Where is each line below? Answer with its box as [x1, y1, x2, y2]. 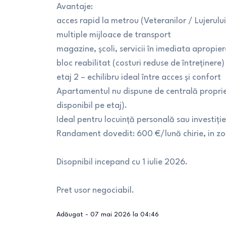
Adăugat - [56, 211, 90, 218]
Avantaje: [56, 3, 93, 11]
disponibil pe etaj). [56, 101, 127, 110]
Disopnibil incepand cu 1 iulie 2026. [56, 158, 188, 166]
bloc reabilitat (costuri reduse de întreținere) [56, 59, 224, 68]
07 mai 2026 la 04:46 [90, 211, 159, 218]
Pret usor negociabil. [56, 186, 134, 195]
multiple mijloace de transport [56, 31, 171, 39]
